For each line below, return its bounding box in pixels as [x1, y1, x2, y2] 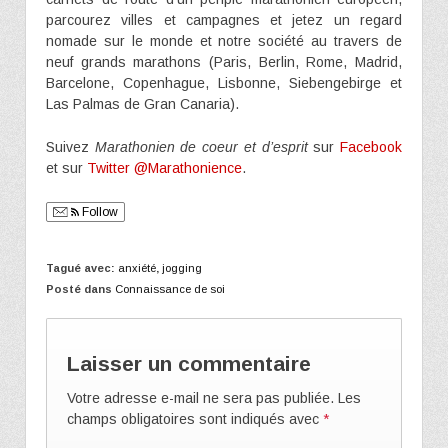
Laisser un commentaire [67, 352, 311, 376]
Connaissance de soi [115, 283, 225, 296]
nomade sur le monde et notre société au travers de [46, 32, 402, 49]
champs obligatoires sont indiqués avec [67, 411, 323, 428]
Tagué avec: [46, 262, 118, 275]
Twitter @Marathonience [87, 159, 242, 176]
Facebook [340, 138, 403, 155]
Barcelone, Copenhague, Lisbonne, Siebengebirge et [46, 74, 402, 91]
